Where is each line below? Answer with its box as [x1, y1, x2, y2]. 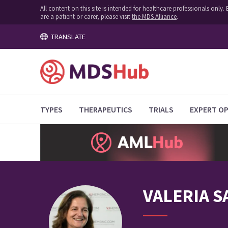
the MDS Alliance [132, 12, 177, 20]
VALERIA [142, 184, 209, 207]
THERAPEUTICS [79, 104, 133, 115]
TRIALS [149, 104, 174, 115]
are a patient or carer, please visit [40, 12, 132, 20]
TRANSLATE [47, 32, 85, 41]
